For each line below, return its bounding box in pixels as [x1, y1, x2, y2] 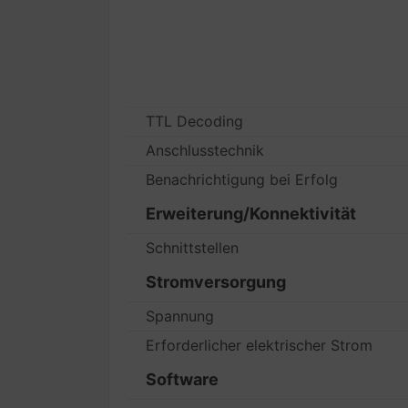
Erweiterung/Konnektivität [146, 204, 357, 223]
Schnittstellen [146, 239, 240, 257]
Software [146, 370, 219, 389]
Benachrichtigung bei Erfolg [146, 170, 339, 189]
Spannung [146, 307, 215, 325]
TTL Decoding [146, 112, 244, 130]
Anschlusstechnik [146, 141, 265, 159]
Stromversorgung [146, 272, 287, 291]
